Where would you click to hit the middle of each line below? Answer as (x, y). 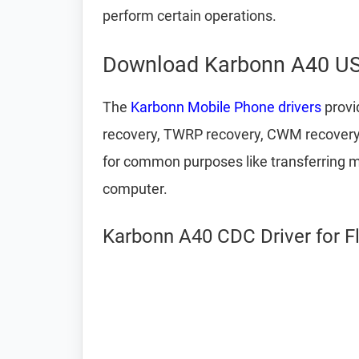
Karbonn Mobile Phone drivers (226, 107)
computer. (135, 189)
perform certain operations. (190, 16)
